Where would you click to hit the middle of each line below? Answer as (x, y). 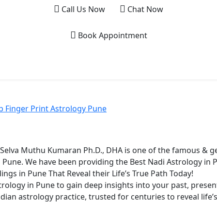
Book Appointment (111, 35)
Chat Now (144, 9)
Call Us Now (82, 9)
